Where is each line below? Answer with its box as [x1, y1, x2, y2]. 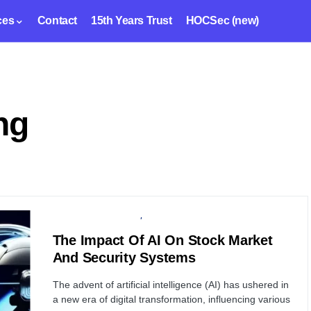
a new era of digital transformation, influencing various [52, 294, 290, 305]
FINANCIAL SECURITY [144, 211, 216, 219]
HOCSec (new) [185, 15, 259, 26]
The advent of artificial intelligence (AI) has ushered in [52, 279, 289, 290]
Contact [37, 15, 78, 26]
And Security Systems [52, 250, 196, 265]
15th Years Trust [91, 15, 172, 26]
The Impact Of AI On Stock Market [52, 233, 273, 248]
